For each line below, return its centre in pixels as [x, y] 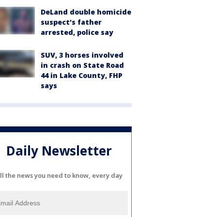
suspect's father [71, 22]
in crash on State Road [82, 65]
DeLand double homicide [86, 12]
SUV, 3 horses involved [82, 55]
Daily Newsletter [59, 150]
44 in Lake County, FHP [82, 76]
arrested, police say [77, 32]
